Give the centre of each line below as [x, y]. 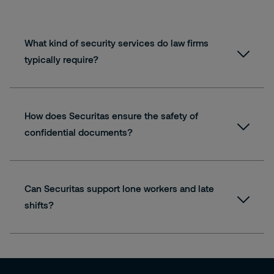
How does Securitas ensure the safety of [111, 116]
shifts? [39, 205]
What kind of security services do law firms [117, 43]
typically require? [61, 59]
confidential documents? [79, 132]
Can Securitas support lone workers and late [119, 188]
